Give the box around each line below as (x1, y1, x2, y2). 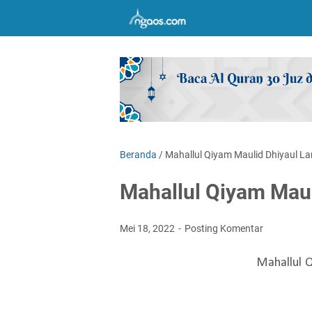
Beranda (120, 148, 157, 160)
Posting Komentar (185, 222, 263, 234)
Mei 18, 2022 (120, 222, 177, 234)
